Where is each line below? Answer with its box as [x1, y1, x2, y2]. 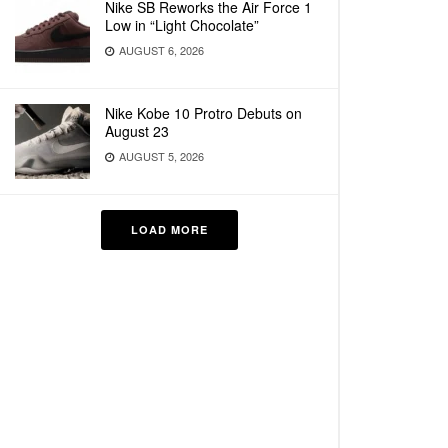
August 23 [105, 121, 169, 141]
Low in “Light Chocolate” [105, 15, 259, 35]
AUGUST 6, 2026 [116, 42, 204, 58]
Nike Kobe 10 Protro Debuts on [105, 103, 302, 123]
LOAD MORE [130, 222, 208, 237]
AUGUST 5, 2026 [116, 148, 204, 164]
